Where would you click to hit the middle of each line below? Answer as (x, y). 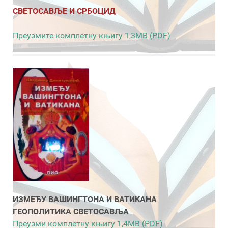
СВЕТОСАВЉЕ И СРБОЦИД (64, 11)
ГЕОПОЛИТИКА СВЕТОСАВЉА (72, 211)
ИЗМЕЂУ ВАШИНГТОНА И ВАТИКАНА (86, 199)
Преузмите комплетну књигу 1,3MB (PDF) (92, 36)
